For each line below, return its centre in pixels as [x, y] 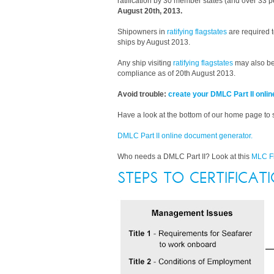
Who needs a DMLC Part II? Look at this [184, 157]
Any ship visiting [145, 63]
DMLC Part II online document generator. [185, 136]
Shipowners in [142, 32]
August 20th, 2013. [151, 11]
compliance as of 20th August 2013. [176, 73]
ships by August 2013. [154, 42]
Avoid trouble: [143, 94]
